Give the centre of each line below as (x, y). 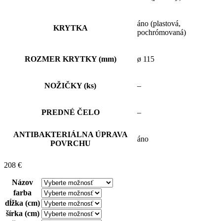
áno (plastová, (159, 24)
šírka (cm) (22, 214)
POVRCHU (70, 144)
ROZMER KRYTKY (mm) (70, 59)
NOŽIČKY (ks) (70, 86)
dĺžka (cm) (22, 203)
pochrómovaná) (162, 33)
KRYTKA (70, 28)
